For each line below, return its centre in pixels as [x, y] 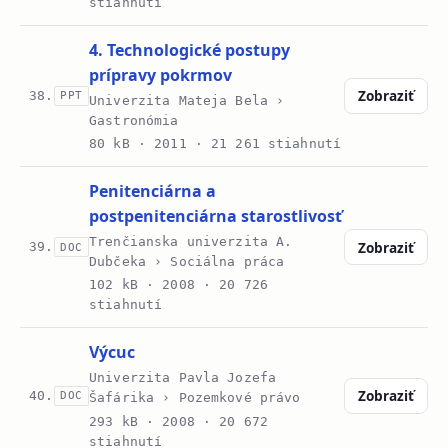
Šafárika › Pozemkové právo [195, 398]
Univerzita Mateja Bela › [187, 100]
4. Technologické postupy [190, 49]
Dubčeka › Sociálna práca [187, 262]
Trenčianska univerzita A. [191, 242]
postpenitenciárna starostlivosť [216, 215]
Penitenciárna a [153, 190]
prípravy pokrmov [161, 74]
